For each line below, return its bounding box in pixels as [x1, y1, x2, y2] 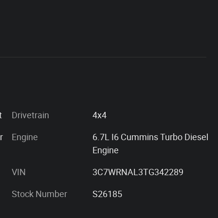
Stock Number [12, 188, 67, 199]
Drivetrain [12, 109, 49, 120]
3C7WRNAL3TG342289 [92, 166, 184, 177]
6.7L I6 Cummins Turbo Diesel [92, 131, 209, 142]
